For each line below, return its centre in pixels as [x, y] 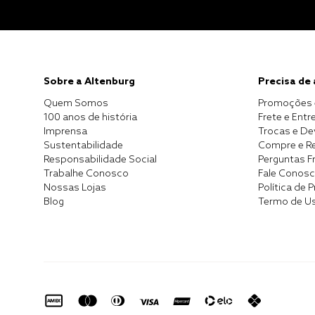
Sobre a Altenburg [89, 82]
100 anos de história [90, 118]
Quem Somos [76, 104]
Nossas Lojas [75, 188]
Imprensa [65, 132]
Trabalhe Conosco [86, 174]
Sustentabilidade [83, 146]
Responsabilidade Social [100, 160]
